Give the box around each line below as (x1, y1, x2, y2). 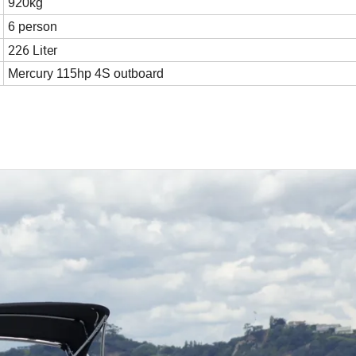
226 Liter (8, 41, 57, 60)
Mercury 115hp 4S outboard (8, 67, 164, 81)
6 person (8, 20, 57, 34)
